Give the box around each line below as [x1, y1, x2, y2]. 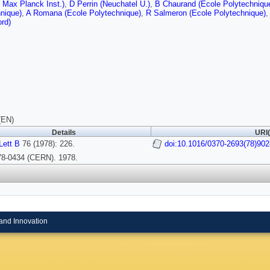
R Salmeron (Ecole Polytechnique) [146, 8, 266, 18]
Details [52, 129, 76, 137]
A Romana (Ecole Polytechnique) [26, 8, 141, 18]
